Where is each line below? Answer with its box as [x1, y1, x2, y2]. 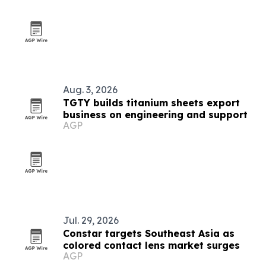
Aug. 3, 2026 [63, 84, 118, 96]
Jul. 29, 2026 [63, 214, 119, 226]
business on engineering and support [63, 109, 248, 121]
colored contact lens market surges [63, 239, 240, 251]
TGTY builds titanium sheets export [63, 97, 240, 109]
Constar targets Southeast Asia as [63, 227, 235, 239]
